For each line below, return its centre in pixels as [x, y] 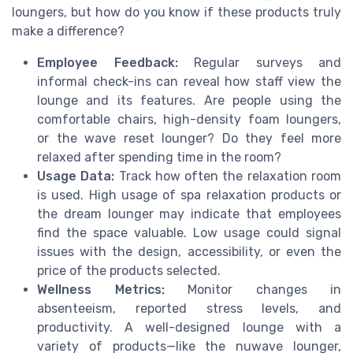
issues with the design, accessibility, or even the [189, 252]
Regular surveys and [259, 63]
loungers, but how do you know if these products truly [176, 12]
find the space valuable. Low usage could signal [189, 233]
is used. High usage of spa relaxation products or [189, 195]
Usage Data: [76, 176]
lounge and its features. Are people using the [189, 100]
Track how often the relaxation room [228, 176]
